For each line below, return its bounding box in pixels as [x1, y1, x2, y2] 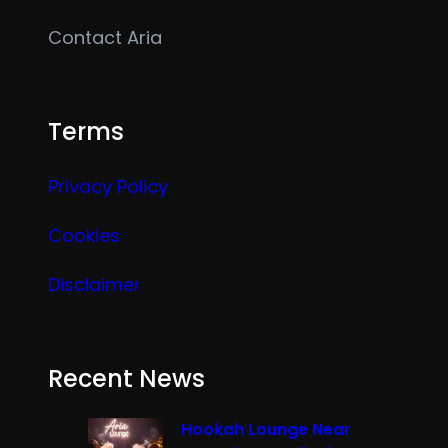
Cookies [48, 223, 120, 249]
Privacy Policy [48, 174, 168, 200]
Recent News [48, 362, 205, 396]
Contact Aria [48, 25, 162, 51]
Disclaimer [48, 272, 141, 298]
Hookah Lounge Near [181, 418, 351, 442]
